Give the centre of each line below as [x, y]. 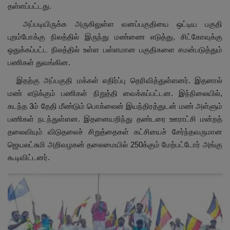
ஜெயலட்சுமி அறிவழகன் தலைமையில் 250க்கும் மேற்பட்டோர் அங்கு [115, 144]
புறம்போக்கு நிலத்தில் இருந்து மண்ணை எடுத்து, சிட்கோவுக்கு [115, 36]
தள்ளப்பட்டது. [30, 6]
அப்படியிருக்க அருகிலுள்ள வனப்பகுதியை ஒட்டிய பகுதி [115, 24]
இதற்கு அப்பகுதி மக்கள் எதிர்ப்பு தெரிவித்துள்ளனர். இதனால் [115, 80]
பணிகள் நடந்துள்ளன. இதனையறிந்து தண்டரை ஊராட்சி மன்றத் [115, 119]
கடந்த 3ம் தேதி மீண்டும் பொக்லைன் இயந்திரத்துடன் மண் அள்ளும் [115, 106]
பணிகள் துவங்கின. [39, 62]
